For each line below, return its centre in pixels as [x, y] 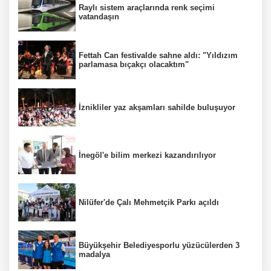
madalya [94, 255]
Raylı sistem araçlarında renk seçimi [147, 8]
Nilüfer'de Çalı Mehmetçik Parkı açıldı [149, 203]
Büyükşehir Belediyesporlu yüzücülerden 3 [159, 246]
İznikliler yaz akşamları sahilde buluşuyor [157, 107]
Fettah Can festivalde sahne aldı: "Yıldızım [158, 55]
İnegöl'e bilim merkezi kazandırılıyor [147, 155]
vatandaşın [99, 17]
